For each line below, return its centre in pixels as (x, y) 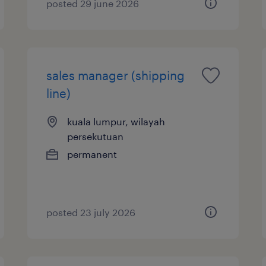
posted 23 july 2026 (91, 212)
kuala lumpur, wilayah (116, 121)
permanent (92, 154)
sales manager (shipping (116, 75)
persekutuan (96, 136)
